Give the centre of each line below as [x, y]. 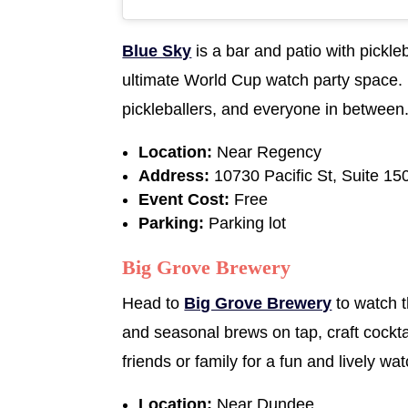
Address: [177, 175]
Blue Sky [157, 51]
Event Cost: [184, 199]
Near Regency [270, 152]
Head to [153, 303]
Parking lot [245, 223]
